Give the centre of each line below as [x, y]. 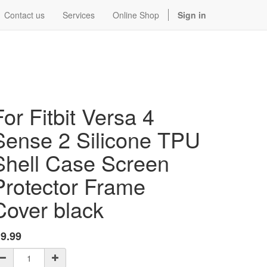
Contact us [24, 15]
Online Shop [136, 15]
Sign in [192, 15]
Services [79, 15]
